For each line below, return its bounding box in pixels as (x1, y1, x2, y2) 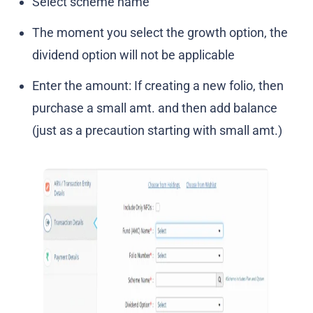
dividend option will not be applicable (32, 48, 235, 63)
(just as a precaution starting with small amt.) (32, 123, 283, 138)
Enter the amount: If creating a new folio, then (32, 78, 284, 94)
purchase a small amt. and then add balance (32, 101, 278, 116)
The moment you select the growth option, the (32, 25, 289, 41)
